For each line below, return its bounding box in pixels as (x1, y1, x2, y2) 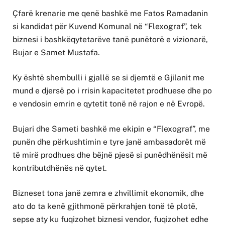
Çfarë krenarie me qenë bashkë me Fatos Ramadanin (13, 8, 208, 18)
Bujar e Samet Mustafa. (13, 47, 100, 57)
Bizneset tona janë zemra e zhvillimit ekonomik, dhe (13, 188, 204, 198)
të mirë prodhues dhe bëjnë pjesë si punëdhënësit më (13, 150, 207, 160)
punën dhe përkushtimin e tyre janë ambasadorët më (13, 137, 206, 147)
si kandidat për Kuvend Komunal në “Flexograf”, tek (13, 21, 202, 31)
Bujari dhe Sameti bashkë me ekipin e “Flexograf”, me (13, 124, 210, 134)
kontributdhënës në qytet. (13, 163, 107, 173)
